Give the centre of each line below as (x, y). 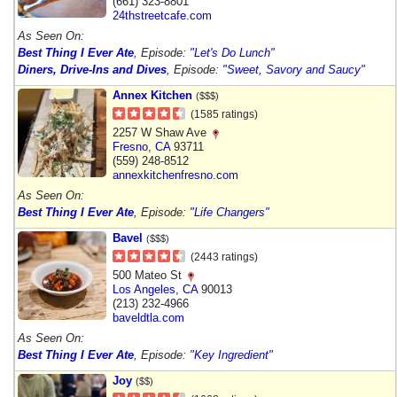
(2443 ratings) (224, 257)
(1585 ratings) (224, 114)
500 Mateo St (149, 275)
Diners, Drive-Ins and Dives (92, 69)
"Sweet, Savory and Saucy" (294, 69)
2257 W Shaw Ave (161, 132)
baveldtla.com (148, 317)
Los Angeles (144, 289)
